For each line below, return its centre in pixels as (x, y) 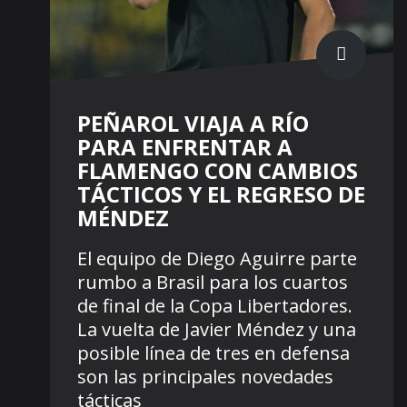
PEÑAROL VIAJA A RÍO (193, 124)
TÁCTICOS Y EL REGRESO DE (221, 194)
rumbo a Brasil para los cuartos (213, 283)
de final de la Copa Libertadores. (215, 306)
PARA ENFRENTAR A (185, 147)
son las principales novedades (205, 377)
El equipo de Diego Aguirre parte (217, 259)
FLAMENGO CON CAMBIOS (218, 171)
